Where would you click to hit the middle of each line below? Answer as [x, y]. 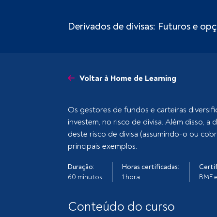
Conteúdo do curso [122, 207]
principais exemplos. [103, 146]
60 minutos [85, 177]
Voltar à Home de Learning [128, 78]
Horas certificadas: [151, 167]
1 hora [131, 177]
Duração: [81, 167]
